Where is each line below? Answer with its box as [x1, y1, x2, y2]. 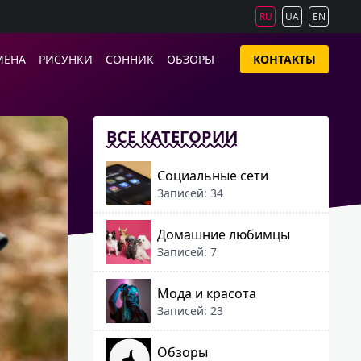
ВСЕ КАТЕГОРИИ [106, 126, 238, 147]
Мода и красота [157, 284, 256, 302]
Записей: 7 [157, 243, 217, 259]
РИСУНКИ [39, 52, 93, 67]
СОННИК [106, 52, 154, 67]
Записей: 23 [157, 302, 223, 318]
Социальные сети [157, 166, 268, 185]
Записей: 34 [157, 185, 223, 201]
